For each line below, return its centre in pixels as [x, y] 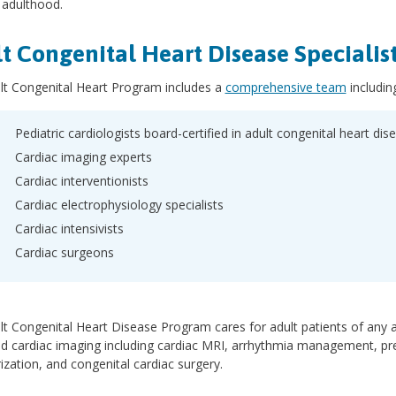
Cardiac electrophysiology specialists [119, 205]
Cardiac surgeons [64, 252]
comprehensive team [286, 87]
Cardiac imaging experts [83, 157]
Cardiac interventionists [81, 181]
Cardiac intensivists [69, 228]
